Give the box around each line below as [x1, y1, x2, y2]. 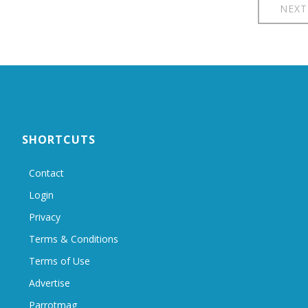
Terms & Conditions [28, 232, 118, 245]
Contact [28, 166, 64, 179]
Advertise [28, 276, 70, 289]
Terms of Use [28, 254, 90, 267]
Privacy [28, 210, 60, 223]
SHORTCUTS [21, 131, 96, 147]
